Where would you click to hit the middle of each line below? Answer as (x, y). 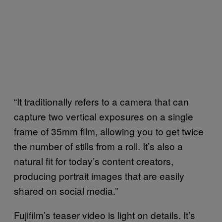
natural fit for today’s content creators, (94, 161)
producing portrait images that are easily (99, 176)
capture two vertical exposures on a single (104, 116)
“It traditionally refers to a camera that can (101, 102)
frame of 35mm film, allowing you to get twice (109, 131)
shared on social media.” (66, 191)
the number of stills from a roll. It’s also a (98, 146)
